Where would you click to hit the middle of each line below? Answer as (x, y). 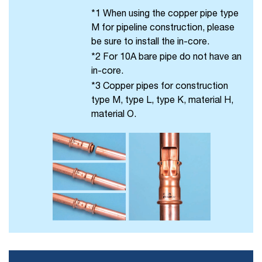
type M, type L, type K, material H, (162, 100)
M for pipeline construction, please (163, 27)
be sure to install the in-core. (150, 41)
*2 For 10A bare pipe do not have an (166, 56)
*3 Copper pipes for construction (159, 86)
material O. (113, 114)
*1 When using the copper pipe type (165, 13)
